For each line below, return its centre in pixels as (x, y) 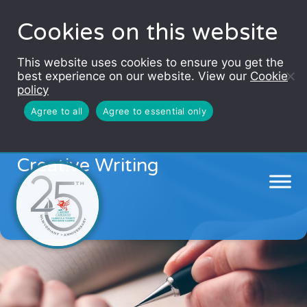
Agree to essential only (155, 111)
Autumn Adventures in (117, 144)
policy (33, 90)
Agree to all (57, 111)
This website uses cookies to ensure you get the (150, 62)
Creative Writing (88, 166)
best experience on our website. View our (134, 76)
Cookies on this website (148, 33)
